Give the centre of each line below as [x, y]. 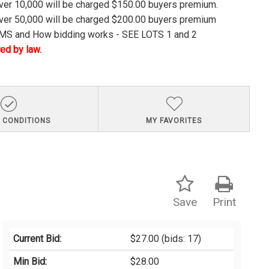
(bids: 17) [180, 239]
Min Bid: [30, 262]
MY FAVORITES [174, 120]
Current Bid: [38, 239]
